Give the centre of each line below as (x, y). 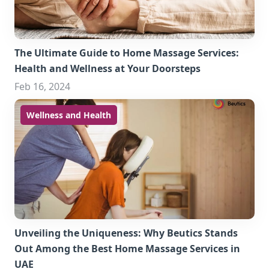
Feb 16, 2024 (42, 86)
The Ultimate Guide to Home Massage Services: (127, 53)
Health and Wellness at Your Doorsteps (107, 68)
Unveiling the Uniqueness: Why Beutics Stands (126, 233)
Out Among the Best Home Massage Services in (127, 249)
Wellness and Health (69, 115)
